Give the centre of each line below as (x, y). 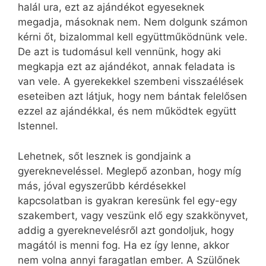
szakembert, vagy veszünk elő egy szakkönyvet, (133, 215)
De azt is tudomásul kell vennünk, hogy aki (119, 52)
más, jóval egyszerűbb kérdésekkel (102, 186)
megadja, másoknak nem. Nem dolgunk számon (133, 22)
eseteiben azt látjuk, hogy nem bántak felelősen (132, 96)
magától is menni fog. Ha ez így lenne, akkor (123, 245)
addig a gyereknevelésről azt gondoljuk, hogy (126, 230)
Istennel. (38, 126)
